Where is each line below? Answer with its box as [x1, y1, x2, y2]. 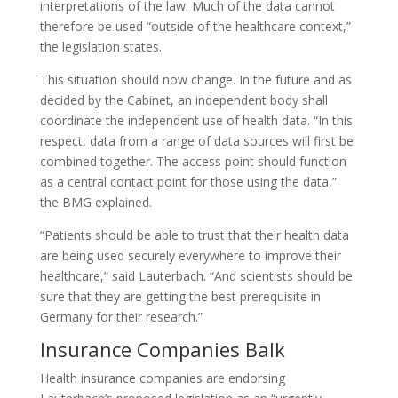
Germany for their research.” [39, 308, 203, 325]
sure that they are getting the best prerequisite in [39, 288, 321, 305]
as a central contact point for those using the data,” [39, 173, 337, 190]
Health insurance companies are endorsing [39, 370, 285, 386]
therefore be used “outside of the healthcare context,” [39, 18, 351, 35]
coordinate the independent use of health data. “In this [39, 112, 353, 129]
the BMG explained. [39, 194, 152, 211]
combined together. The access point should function [39, 153, 346, 170]
